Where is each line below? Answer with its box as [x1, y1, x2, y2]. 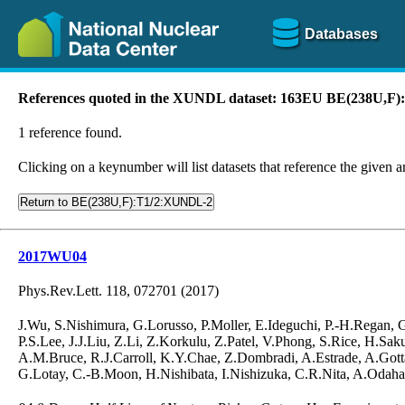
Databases [304, 25, 378, 42]
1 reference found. [18, 125, 122, 140]
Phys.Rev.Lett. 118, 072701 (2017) [18, 283, 219, 298]
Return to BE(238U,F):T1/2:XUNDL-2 [20, 195, 212, 209]
